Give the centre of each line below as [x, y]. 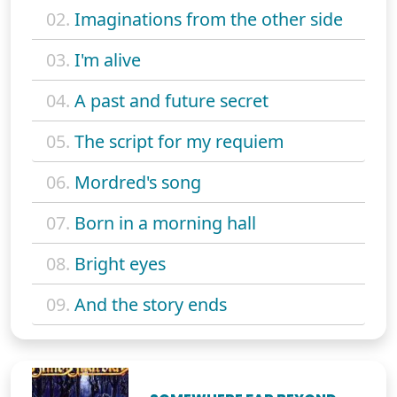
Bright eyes [120, 263]
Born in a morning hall [165, 222]
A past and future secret [171, 100]
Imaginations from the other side [209, 19]
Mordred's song [138, 182]
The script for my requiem [179, 141]
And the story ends [151, 304]
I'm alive [108, 59]
